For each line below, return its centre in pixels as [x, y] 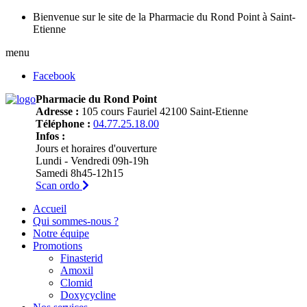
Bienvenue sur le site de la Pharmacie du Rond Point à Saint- [164, 17]
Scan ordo [59, 185]
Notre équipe [61, 233]
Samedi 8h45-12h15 [79, 173]
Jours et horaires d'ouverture [96, 148]
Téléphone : [63, 124]
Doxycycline [88, 295]
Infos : [50, 136]
